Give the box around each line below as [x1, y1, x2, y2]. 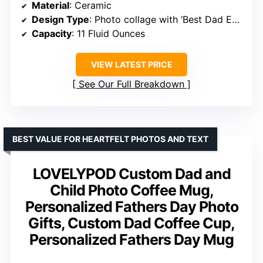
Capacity [32, 27, 72, 39]
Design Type [32, 13, 89, 25]
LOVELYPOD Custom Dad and [32, 164, 231, 183]
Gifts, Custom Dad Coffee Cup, [28, 214, 235, 232]
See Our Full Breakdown [79, 77, 184, 90]
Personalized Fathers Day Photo [25, 197, 238, 215]
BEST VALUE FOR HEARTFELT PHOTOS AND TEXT [12, 133, 208, 144]
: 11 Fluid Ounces [72, 27, 145, 39]
